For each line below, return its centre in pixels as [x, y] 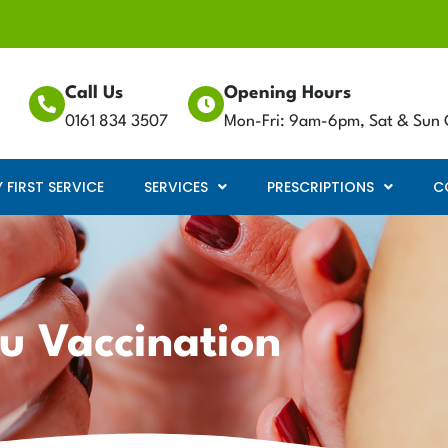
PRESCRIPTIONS [320, 187]
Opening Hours [287, 93]
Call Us [94, 93]
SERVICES [176, 187]
